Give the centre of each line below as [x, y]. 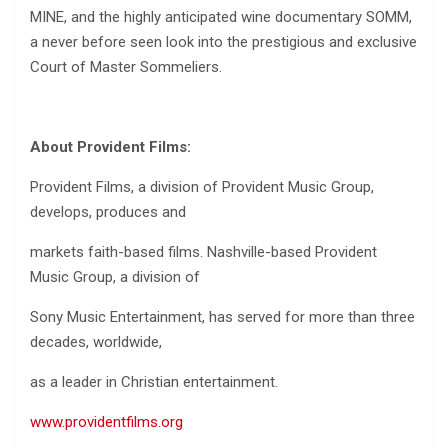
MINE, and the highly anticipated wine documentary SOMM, [221, 17]
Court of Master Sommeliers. [126, 67]
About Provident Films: [110, 147]
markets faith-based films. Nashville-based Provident [203, 252]
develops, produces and [108, 212]
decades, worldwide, [96, 342]
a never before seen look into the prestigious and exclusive [223, 42]
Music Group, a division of [115, 277]
